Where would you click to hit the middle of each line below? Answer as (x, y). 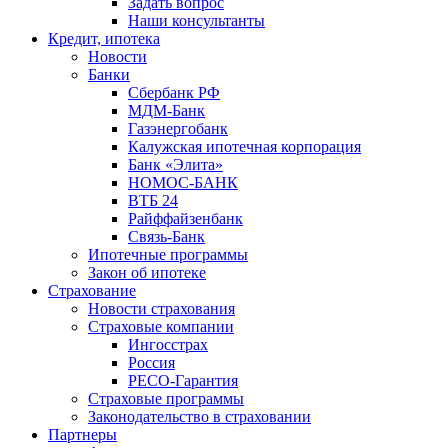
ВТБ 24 (153, 200)
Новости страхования (161, 308)
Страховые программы (166, 398)
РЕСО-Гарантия (183, 380)
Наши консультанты (196, 20)
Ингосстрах (168, 344)
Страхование (92, 290)
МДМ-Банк (166, 110)
